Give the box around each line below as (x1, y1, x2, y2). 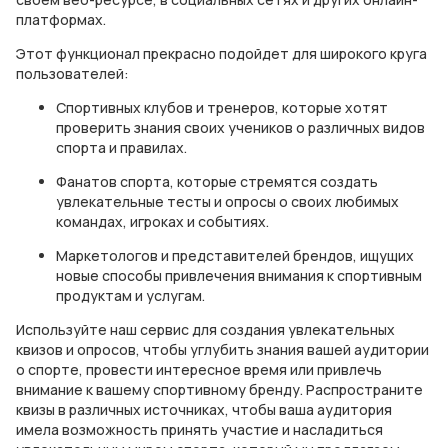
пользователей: (16, 64, 129, 83)
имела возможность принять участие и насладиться (16, 420, 383, 439)
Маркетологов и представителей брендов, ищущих (56, 246, 414, 265)
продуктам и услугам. (56, 286, 205, 305)
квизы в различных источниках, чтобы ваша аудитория (16, 400, 392, 419)
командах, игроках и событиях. (56, 212, 269, 231)
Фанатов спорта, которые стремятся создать (56, 172, 378, 191)
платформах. (16, 10, 106, 29)
